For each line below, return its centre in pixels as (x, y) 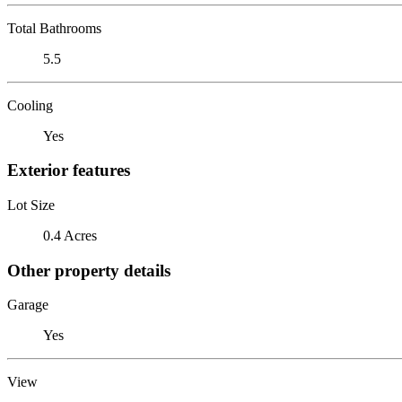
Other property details (89, 270)
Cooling (30, 105)
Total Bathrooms (54, 28)
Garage (28, 305)
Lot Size (31, 205)
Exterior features (69, 170)
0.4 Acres (70, 235)
